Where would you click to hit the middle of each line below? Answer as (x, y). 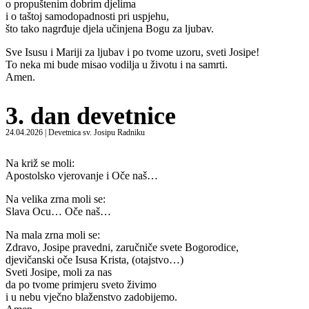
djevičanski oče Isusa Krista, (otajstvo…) (94, 259)
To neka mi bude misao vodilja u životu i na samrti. (117, 65)
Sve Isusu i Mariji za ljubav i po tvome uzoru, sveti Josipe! (132, 52)
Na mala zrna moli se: (53, 235)
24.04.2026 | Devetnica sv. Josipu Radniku (75, 133)
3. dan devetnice (91, 116)
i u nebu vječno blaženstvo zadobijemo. (91, 297)
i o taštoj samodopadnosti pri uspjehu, (87, 17)
